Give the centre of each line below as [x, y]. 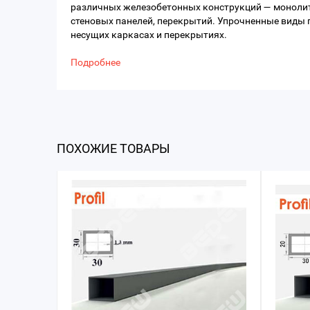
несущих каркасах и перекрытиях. [149, 35]
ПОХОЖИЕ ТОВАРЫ [113, 148]
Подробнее [95, 62]
